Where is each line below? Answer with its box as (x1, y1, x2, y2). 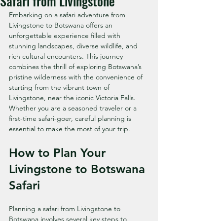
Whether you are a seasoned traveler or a (9, 104, 139, 112)
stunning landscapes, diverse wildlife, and (9, 41, 140, 50)
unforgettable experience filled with (9, 31, 122, 40)
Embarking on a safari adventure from (9, 10, 127, 19)
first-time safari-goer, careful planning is (9, 114, 133, 123)
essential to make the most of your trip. (9, 124, 130, 133)
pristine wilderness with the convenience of (9, 73, 145, 81)
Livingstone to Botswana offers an (9, 21, 114, 30)
